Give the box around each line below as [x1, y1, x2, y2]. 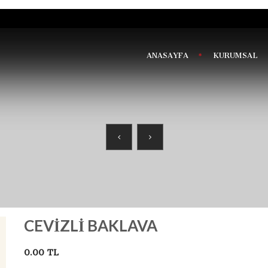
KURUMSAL [212, 51, 258, 60]
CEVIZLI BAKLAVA [23, 216, 157, 235]
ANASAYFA [146, 51, 188, 60]
